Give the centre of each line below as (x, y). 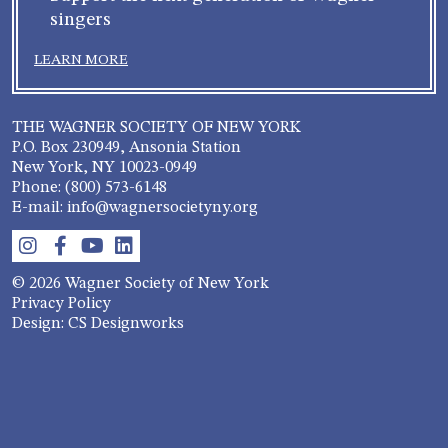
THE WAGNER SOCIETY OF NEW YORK (156, 127)
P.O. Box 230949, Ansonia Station (126, 147)
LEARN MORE (81, 59)
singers (80, 19)
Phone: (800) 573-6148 (89, 187)
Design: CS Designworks (98, 323)
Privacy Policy (61, 303)
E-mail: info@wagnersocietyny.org (135, 207)
